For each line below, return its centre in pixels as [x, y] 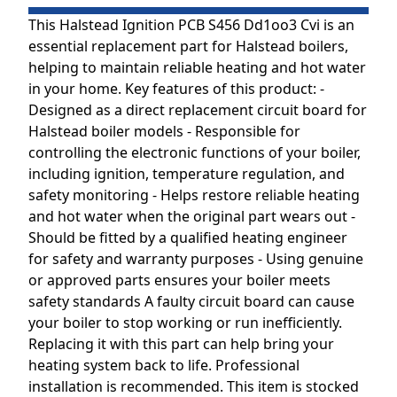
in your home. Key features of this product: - [176, 89]
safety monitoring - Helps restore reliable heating [194, 195]
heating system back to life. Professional [164, 365]
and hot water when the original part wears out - [192, 216]
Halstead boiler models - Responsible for [164, 131]
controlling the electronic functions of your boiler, [195, 152]
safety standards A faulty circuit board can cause [191, 301]
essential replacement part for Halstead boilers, [188, 46]
